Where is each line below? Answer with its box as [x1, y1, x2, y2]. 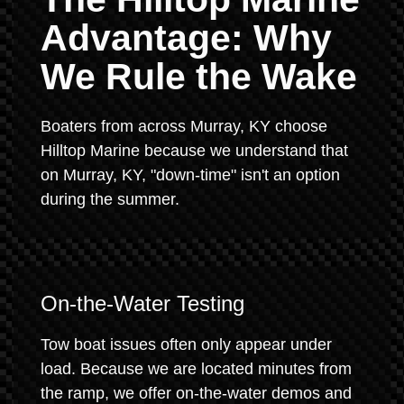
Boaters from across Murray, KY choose [41, 117, 327, 135]
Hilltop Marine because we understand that [41, 142, 348, 160]
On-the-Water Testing [41, 291, 244, 316]
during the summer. [41, 190, 179, 208]
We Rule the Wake [41, 56, 357, 97]
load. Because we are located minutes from [41, 360, 352, 378]
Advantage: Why [41, 17, 332, 59]
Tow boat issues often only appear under [41, 335, 332, 353]
